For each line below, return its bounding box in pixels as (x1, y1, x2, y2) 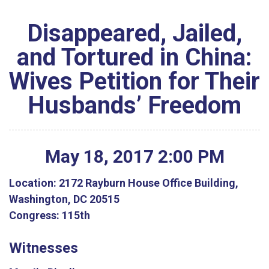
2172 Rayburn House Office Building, (56, 176, 238, 189)
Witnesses (9, 239, 78, 256)
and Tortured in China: (17, 43, 252, 71)
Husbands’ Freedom (28, 91, 241, 119)
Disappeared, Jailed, (27, 19, 242, 47)
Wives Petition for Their (9, 67, 260, 95)
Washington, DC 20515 (9, 192, 119, 205)
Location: (9, 176, 56, 189)
